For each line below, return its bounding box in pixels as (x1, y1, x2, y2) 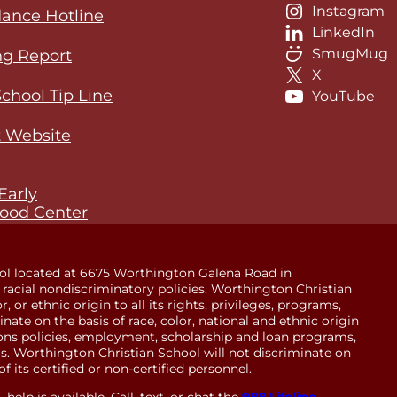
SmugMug (311, 44, 388, 62)
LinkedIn (311, 23, 375, 41)
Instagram (311, 2, 385, 19)
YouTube (311, 87, 375, 105)
